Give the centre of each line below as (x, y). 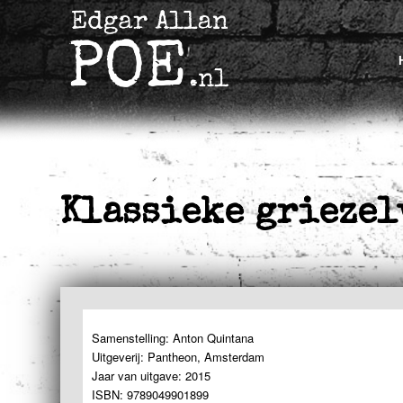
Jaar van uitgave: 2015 (151, 376)
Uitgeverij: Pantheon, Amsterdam (178, 357)
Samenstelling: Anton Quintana (173, 338)
